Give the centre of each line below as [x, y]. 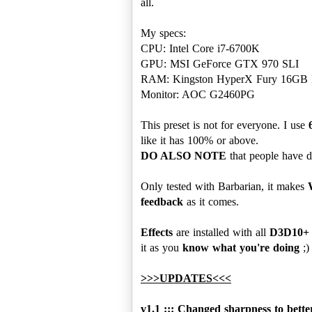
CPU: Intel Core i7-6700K [200, 48]
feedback [162, 201]
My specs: [163, 33]
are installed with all [221, 232]
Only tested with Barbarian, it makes [224, 186]
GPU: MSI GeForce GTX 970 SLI [220, 63]
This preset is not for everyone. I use [225, 125]
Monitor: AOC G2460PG [198, 94]
